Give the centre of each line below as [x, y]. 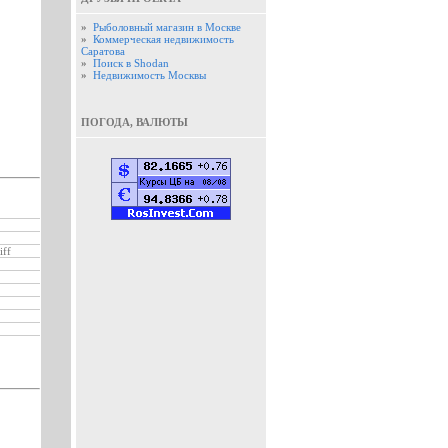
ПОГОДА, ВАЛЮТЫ [134, 122]
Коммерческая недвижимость [163, 39]
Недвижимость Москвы [149, 75]
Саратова [103, 51]
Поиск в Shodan [131, 63]
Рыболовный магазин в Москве [167, 27]
